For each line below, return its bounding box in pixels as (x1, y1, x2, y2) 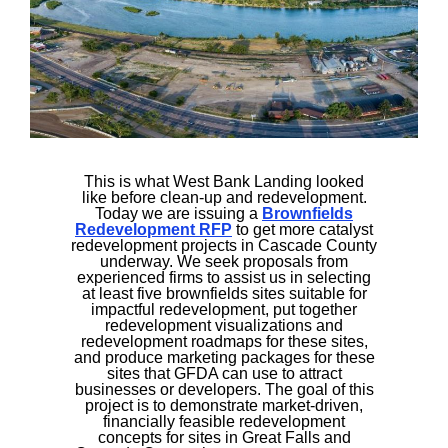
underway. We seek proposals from (100, 253, 348, 270)
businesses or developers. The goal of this (74, 381, 374, 398)
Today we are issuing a (95, 205, 262, 222)
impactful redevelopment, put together (91, 301, 357, 318)
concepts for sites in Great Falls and (97, 429, 351, 446)
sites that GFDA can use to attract (106, 365, 342, 382)
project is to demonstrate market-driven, (85, 397, 363, 414)
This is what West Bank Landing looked (84, 173, 364, 190)
